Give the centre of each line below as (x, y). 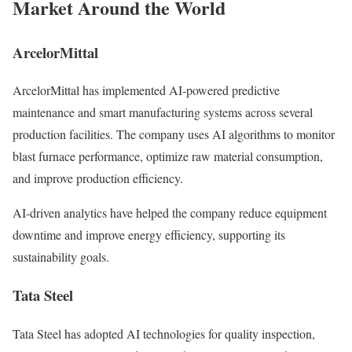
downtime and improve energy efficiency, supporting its (149, 235)
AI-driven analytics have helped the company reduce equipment (170, 213)
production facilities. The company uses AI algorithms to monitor (174, 134)
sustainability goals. (61, 257)
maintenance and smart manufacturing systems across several (163, 112)
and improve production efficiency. (98, 178)
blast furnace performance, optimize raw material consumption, (168, 156)
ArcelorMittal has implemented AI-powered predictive (146, 90)
